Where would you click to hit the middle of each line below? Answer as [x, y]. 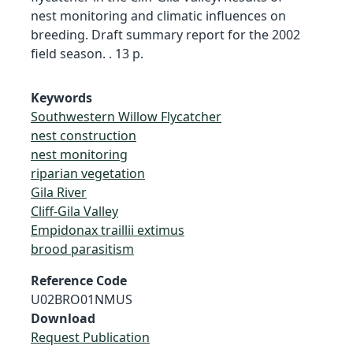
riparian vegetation [88, 173]
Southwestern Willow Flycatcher [126, 116]
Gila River [59, 192]
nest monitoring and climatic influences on [158, 15]
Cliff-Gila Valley [74, 211]
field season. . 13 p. [87, 53]
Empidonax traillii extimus [108, 230]
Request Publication [90, 337]
